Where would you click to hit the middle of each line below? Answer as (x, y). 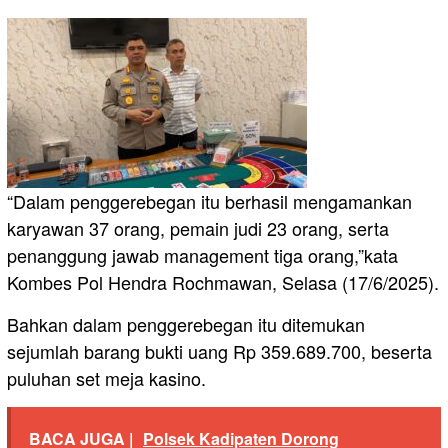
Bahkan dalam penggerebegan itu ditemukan (186, 323)
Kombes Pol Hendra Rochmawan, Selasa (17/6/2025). (223, 281)
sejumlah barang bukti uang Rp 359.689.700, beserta (219, 350)
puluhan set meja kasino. (106, 377)
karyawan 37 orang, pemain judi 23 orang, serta (198, 227)
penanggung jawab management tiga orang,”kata (202, 254)
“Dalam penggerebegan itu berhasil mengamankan (209, 200)
